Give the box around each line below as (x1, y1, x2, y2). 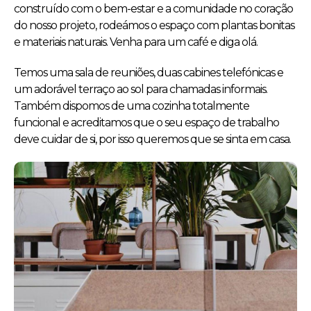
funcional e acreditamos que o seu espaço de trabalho (14, 116, 279, 129)
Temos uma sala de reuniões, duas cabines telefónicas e (14, 66, 283, 79)
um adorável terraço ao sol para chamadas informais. (14, 83, 267, 96)
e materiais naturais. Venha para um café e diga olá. (14, 35, 258, 49)
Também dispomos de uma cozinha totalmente (14, 99, 249, 112)
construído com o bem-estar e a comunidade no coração (14, 2, 293, 15)
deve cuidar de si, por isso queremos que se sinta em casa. (14, 133, 291, 146)
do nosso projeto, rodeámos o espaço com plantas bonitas (14, 19, 294, 32)
